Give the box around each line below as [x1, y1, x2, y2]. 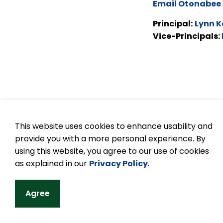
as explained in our [15, 158, 89, 169]
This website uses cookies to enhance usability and [15, 120, 213, 132]
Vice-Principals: [153, 30, 222, 42]
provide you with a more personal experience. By [15, 133, 206, 144]
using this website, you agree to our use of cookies [15, 145, 209, 157]
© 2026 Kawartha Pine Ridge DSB [58, 135, 170, 145]
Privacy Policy [89, 158, 148, 169]
